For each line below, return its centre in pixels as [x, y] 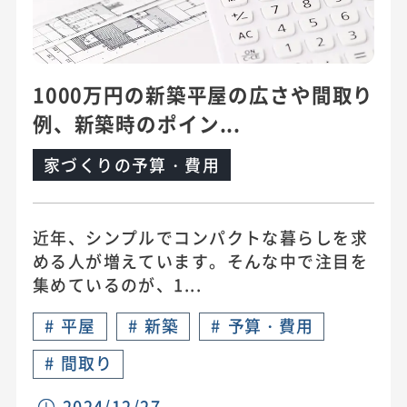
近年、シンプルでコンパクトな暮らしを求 [200, 237]
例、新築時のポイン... [137, 124]
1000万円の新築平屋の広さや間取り [203, 94]
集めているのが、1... [117, 284]
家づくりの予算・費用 [132, 165]
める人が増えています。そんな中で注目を [200, 261]
